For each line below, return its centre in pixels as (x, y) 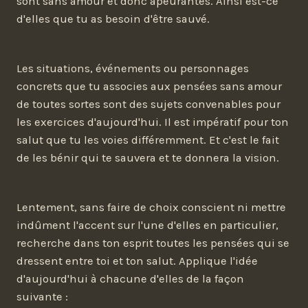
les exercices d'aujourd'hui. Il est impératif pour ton (153, 122)
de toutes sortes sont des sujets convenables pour (148, 104)
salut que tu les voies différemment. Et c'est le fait (148, 140)
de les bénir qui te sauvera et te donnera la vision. (148, 158)
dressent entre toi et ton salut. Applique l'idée (137, 261)
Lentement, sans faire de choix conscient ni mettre (151, 208)
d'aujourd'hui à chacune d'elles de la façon (130, 279)
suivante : (42, 297)
